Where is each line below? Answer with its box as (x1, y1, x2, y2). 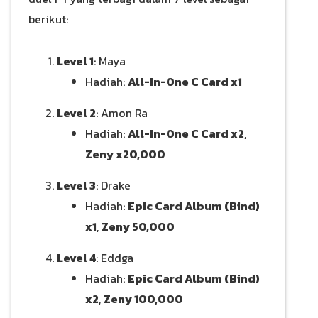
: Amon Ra (96, 104, 148, 122)
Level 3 (57, 177, 96, 194)
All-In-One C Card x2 (128, 125, 244, 143)
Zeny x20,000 (85, 146, 165, 163)
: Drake (96, 177, 131, 194)
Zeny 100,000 (104, 290, 183, 308)
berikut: (28, 11, 68, 28)
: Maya (94, 53, 126, 70)
